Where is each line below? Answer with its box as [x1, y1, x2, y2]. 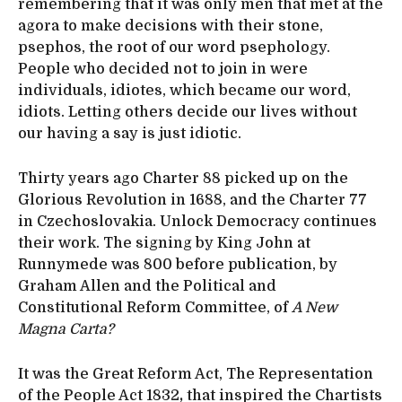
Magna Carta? [18, 320, 114, 337]
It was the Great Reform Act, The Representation [18, 365, 373, 382]
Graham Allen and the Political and [18, 277, 276, 294]
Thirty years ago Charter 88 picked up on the [18, 170, 348, 187]
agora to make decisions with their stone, [18, 17, 323, 34]
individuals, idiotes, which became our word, [18, 82, 351, 99]
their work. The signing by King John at [18, 234, 310, 251]
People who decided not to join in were [18, 60, 308, 77]
